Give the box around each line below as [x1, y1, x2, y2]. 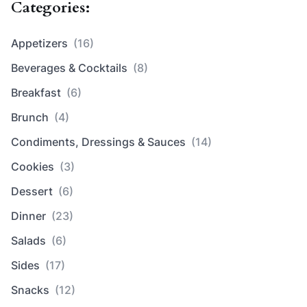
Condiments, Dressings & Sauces [11, 135, 186, 149]
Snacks [11, 283, 49, 297]
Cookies [11, 160, 54, 174]
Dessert [11, 184, 53, 199]
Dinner [11, 209, 46, 223]
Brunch [11, 110, 49, 125]
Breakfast [11, 86, 61, 100]
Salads [11, 234, 46, 248]
